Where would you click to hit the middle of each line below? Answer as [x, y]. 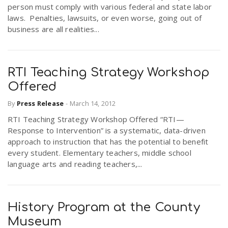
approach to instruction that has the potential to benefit [108, 141]
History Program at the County [104, 207]
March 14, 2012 [93, 103]
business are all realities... [53, 29]
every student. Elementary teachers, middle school [99, 152]
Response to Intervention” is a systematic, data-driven [107, 130]
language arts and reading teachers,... [75, 164]
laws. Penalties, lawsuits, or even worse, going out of [105, 18]
